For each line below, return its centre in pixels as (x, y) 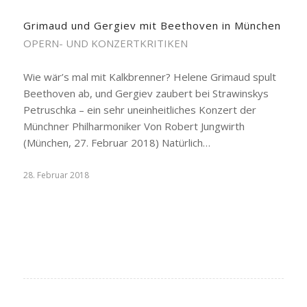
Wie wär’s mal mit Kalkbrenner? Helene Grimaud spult (149, 77)
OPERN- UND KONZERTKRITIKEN (105, 43)
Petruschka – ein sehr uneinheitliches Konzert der (139, 110)
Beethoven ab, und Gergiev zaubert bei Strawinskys (146, 93)
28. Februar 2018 (56, 175)
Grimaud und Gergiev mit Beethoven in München (152, 25)
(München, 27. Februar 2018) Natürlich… (116, 143)
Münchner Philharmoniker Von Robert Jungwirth (134, 126)
